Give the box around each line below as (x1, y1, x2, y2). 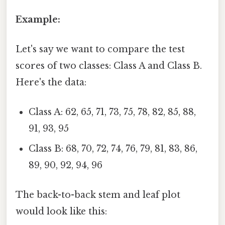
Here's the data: (16, 76, 86, 88)
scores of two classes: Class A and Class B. (16, 60, 202, 71)
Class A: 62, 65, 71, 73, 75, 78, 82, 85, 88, (29, 106, 196, 118)
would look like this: (16, 206, 107, 217)
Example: (16, 14, 60, 25)
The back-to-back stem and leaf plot (16, 189, 180, 201)
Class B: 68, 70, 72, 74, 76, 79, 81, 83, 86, (29, 143, 198, 155)
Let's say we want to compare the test (16, 43, 185, 55)
